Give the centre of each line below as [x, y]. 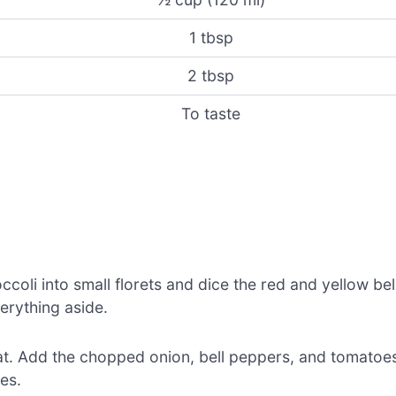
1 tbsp [211, 38]
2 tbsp [211, 76]
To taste [211, 114]
